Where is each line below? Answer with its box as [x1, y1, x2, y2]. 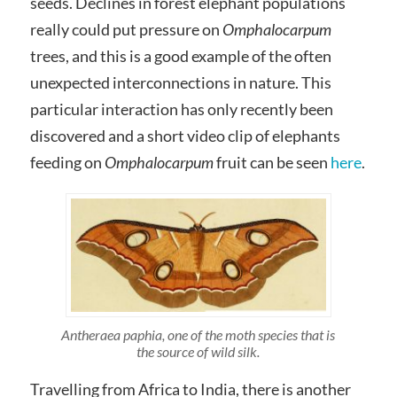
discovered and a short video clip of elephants [29, 125, 340, 145]
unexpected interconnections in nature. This [29, 72, 331, 92]
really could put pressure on [29, 19, 222, 39]
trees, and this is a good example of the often [29, 45, 331, 66]
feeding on [29, 152, 105, 172]
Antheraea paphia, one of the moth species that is [61, 326, 336, 344]
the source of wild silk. [136, 343, 261, 361]
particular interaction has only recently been [29, 98, 333, 119]
